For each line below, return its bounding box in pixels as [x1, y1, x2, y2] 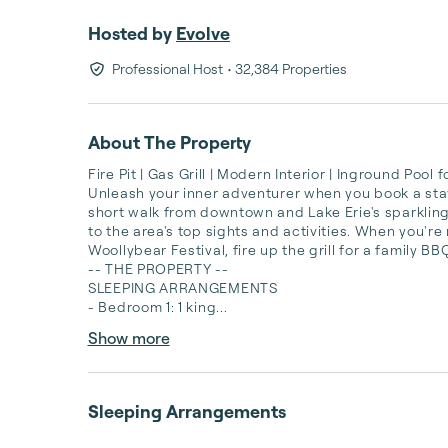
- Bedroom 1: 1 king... [88, 298, 228, 315]
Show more [87, 328, 170, 348]
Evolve [176, 22, 230, 44]
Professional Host [111, 60, 223, 77]
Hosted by [88, 22, 172, 44]
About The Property [88, 131, 251, 153]
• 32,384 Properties [226, 60, 347, 77]
